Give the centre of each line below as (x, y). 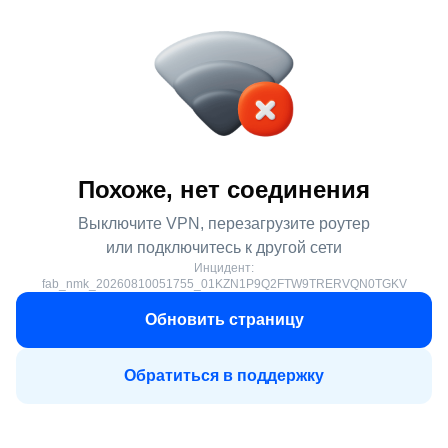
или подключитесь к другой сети (224, 247)
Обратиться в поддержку (224, 375)
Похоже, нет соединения (224, 189)
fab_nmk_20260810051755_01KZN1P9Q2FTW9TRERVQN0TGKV (224, 284)
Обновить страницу (224, 319)
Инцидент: (224, 268)
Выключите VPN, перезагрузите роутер (224, 223)
